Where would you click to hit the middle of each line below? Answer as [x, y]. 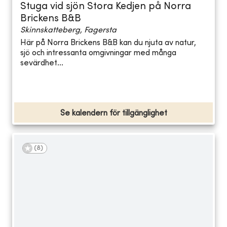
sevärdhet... [42, 64]
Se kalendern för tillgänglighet [113, 113]
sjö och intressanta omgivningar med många [98, 53]
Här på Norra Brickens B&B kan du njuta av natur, [108, 43]
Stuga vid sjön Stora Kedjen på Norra [106, 7]
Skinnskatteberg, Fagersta [68, 30]
